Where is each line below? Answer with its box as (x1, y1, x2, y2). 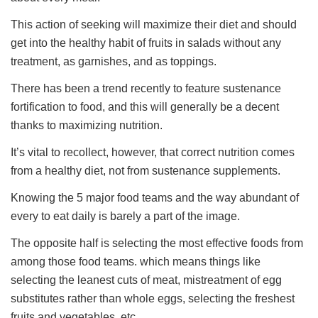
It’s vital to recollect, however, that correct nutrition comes (11, 146, 295, 158)
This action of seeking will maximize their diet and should (11, 18, 297, 31)
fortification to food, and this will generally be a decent (11, 100, 280, 113)
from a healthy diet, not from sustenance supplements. (11, 164, 281, 177)
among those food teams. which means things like (11, 255, 261, 268)
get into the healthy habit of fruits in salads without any (11, 36, 282, 49)
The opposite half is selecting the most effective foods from (11, 236, 304, 249)
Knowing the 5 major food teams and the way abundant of (11, 191, 300, 204)
